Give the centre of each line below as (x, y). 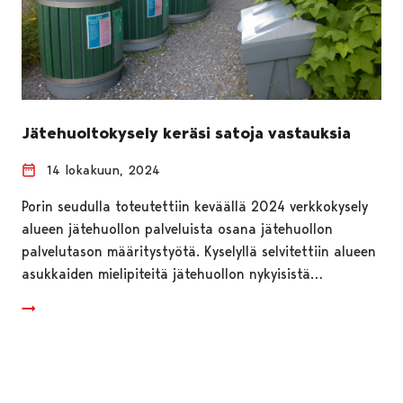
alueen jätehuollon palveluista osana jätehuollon (177, 228)
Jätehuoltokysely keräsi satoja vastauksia (186, 133)
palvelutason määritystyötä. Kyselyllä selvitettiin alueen (199, 251)
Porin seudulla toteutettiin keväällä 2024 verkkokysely (195, 206)
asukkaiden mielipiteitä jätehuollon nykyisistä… (172, 273)
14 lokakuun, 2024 (103, 170)
